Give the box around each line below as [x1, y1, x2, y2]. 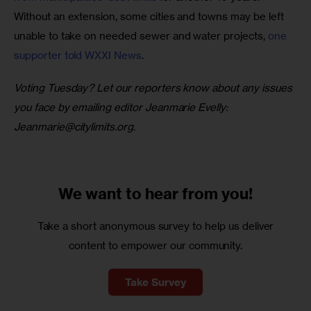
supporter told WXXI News [14, 48, 142, 62]
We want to [58, 183, 145, 203]
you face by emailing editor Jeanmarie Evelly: [14, 101, 230, 115]
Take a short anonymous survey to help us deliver [37, 219, 274, 233]
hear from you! [144, 183, 253, 203]
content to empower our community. [68, 238, 243, 252]
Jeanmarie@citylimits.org [14, 120, 133, 134]
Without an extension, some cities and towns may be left [14, 9, 287, 23]
